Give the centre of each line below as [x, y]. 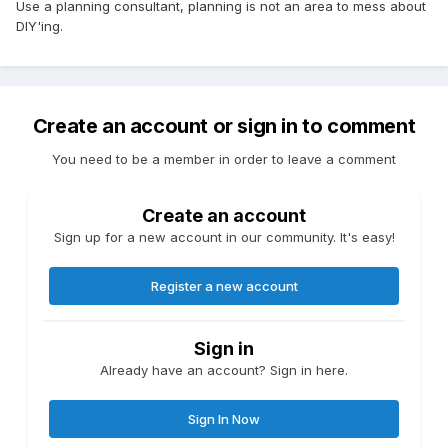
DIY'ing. [39, 26]
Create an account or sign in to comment [224, 126]
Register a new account [224, 286]
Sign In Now [224, 419]
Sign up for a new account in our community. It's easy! [224, 237]
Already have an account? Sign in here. [224, 370]
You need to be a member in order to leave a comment [224, 159]
